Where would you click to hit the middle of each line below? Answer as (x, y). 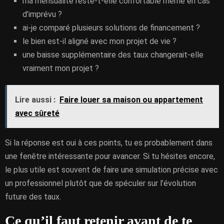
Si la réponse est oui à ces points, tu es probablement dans (109, 143)
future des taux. (33, 197)
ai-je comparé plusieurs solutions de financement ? (111, 28)
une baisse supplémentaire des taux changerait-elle (113, 55)
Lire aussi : (35, 100)
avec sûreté (37, 113)
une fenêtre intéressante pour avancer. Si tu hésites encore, (110, 156)
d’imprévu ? (42, 14)
